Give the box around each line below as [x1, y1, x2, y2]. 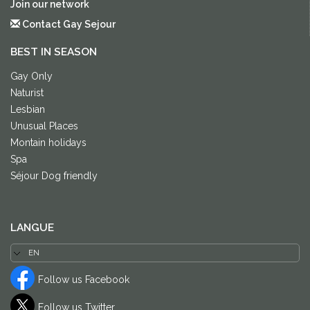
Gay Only [10, 71, 53, 82]
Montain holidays [10, 137, 86, 149]
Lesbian [10, 104, 45, 116]
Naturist [10, 87, 44, 99]
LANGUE [10, 221, 54, 235]
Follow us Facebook [38, 274, 129, 286]
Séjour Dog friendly [10, 170, 98, 182]
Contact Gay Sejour [20, 19, 116, 30]
